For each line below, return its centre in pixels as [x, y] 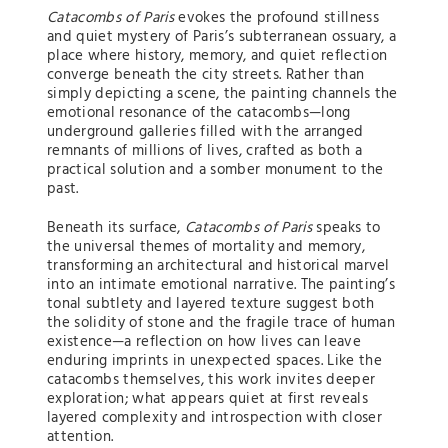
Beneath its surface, [116, 228]
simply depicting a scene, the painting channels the [222, 94]
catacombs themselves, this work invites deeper [211, 380]
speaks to [346, 228]
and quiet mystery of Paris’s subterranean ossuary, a [222, 37]
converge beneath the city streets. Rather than [206, 75]
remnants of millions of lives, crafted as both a [204, 151]
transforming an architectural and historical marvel [218, 266]
